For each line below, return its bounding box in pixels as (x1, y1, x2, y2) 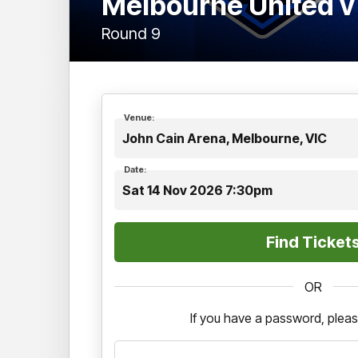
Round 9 (101, 23, 161, 43)
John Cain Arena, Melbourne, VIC (122, 129, 327, 146)
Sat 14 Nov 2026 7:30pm (122, 181, 272, 198)
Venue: (124, 111, 154, 123)
